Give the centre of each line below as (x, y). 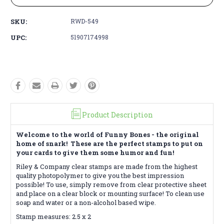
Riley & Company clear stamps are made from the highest (107, 166)
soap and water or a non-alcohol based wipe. (87, 202)
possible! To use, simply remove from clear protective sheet (111, 184)
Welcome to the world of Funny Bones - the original (107, 134)
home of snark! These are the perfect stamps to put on (109, 143)
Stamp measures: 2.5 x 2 (53, 216)
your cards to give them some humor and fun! (95, 152)
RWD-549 (84, 21)
